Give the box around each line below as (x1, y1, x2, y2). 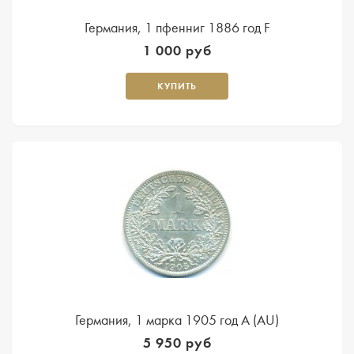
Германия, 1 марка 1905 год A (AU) (75, 311, 279, 329)
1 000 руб (142, 41, 212, 59)
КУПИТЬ (157, 80, 197, 92)
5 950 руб (142, 333, 212, 352)
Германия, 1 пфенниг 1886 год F (84, 19, 270, 36)
